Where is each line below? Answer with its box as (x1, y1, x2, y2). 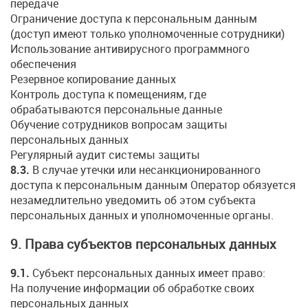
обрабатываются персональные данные (10, 101, 222, 117)
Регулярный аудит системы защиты (10, 146, 200, 162)
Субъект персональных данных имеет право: (30, 265, 265, 281)
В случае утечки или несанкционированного (30, 162, 261, 177)
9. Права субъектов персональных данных (10, 235, 276, 253)
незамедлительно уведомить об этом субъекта (10, 192, 256, 208)
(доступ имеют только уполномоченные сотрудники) (10, 25, 285, 41)
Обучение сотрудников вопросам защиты (10, 116, 228, 132)
